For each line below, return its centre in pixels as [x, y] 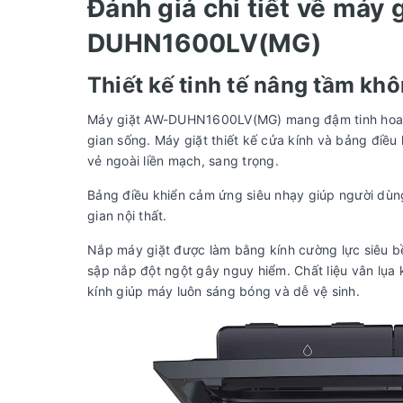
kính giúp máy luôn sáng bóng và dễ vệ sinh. [224, 291]
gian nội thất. [127, 215]
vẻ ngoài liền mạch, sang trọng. [183, 160]
